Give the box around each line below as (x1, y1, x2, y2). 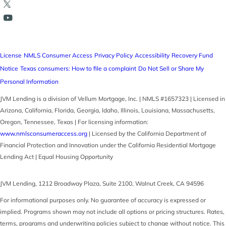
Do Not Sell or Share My (138, 65, 204, 73)
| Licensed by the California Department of (87, 129, 206, 137)
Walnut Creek (135, 179, 173, 187)
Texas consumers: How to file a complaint (20, 65, 136, 73)
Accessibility (135, 51, 169, 60)
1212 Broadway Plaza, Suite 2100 (38, 179, 132, 187)
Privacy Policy (94, 51, 133, 60)
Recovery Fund (172, 51, 213, 60)
